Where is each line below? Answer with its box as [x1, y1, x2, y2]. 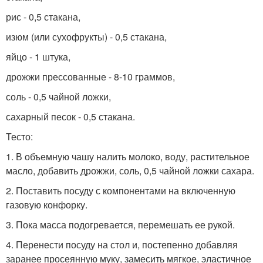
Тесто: [6, 130, 33, 143]
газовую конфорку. [6, 198, 87, 211]
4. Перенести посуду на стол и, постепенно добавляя [6, 238, 238, 251]
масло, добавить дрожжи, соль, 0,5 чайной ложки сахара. [6, 164, 254, 177]
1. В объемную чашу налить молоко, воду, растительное [6, 150, 249, 163]
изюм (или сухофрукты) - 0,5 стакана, [6, 30, 167, 43]
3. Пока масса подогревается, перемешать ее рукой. [6, 218, 235, 231]
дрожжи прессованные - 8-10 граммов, [6, 70, 175, 83]
